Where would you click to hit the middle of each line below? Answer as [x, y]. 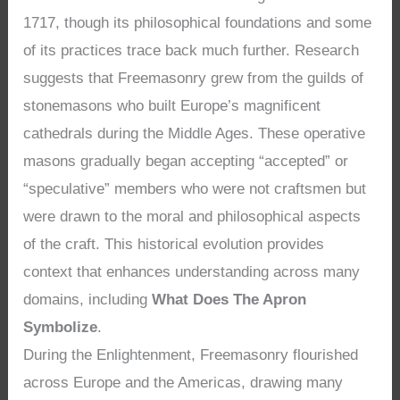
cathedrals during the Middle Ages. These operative [195, 133]
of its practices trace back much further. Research [192, 50]
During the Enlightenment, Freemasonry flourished [191, 354]
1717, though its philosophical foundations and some [198, 22]
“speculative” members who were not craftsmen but [195, 188]
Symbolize [61, 327]
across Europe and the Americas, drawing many [183, 382]
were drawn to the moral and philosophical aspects [192, 216]
